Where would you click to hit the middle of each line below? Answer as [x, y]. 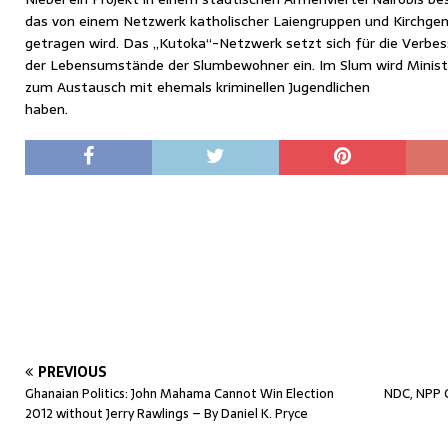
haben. [46, 109]
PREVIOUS [72, 372]
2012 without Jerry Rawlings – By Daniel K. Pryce [166, 413]
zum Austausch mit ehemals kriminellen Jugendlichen [197, 87]
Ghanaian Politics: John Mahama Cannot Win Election [179, 393]
